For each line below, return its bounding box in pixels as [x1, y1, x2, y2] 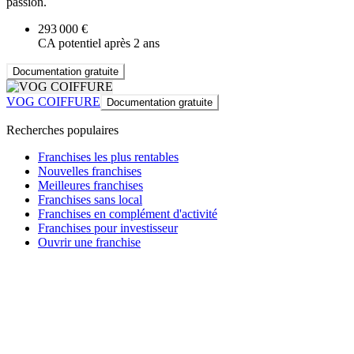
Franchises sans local [38, 193, 142, 207]
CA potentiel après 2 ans [38, 36, 160, 51]
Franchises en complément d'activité [38, 207, 217, 221]
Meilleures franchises [38, 179, 143, 193]
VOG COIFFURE [6, 95, 100, 109]
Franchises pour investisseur [38, 221, 178, 235]
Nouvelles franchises [38, 164, 141, 179]
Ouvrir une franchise [38, 235, 141, 250]
